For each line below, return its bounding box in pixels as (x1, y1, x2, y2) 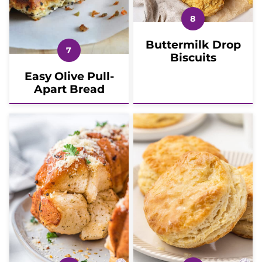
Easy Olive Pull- (24, 70, 114, 84)
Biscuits (170, 50, 216, 64)
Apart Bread (33, 82, 105, 96)
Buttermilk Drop (145, 37, 241, 51)
